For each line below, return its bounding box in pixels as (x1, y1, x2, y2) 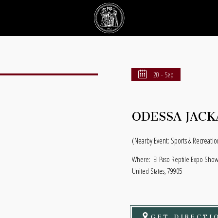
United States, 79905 (131, 165, 182, 176)
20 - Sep (153, 70, 174, 79)
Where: (131, 154, 150, 164)
